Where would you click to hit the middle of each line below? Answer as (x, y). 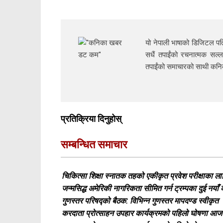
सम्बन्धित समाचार (94, 144)
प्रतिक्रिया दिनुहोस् (91, 118)
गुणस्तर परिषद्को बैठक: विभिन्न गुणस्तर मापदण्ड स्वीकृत (140, 201)
